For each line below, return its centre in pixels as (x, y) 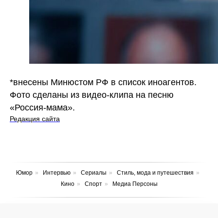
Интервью (57, 173)
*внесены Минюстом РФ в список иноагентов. (103, 82)
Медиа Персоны (135, 184)
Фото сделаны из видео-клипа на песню (92, 95)
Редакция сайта (35, 119)
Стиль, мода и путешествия (155, 173)
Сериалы (94, 173)
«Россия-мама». (42, 108)
